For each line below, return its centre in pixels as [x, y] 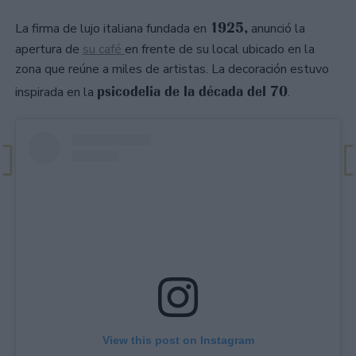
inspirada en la [56, 92]
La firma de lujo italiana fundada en [112, 28]
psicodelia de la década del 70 [192, 91]
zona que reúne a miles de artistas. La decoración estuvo [172, 69]
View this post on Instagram [178, 340]
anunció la [277, 28]
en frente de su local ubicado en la [220, 49]
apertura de [49, 49]
